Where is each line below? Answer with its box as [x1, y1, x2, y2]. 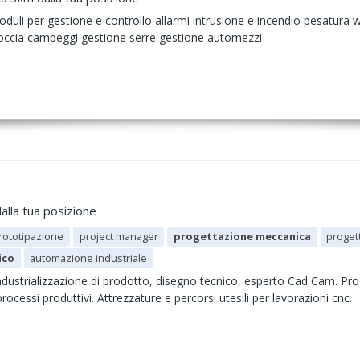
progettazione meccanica [174, 229, 312, 243]
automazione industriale [30, 251, 148, 265]
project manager [79, 229, 158, 243]
